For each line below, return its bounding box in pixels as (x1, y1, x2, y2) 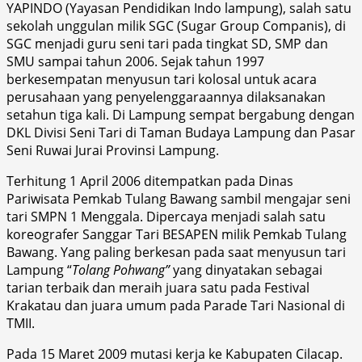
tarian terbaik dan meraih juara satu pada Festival (6, 278, 309, 297)
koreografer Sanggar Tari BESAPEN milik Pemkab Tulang (6, 225, 347, 243)
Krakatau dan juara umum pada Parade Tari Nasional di (6, 296, 345, 314)
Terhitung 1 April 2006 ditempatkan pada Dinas (6, 171, 293, 190)
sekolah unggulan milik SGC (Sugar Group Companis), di (6, 16, 346, 35)
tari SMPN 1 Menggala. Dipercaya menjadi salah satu (6, 207, 326, 225)
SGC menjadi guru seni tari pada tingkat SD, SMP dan (6, 34, 328, 53)
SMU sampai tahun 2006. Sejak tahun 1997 (6, 52, 264, 70)
